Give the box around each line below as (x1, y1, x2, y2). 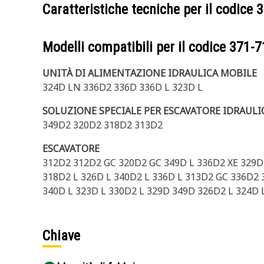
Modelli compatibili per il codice (42, 39, 229, 55)
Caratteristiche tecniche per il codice (42, 1, 256, 18)
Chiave (42, 227, 80, 244)
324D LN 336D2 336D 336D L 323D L (42, 81, 203, 94)
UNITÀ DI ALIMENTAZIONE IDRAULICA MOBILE (42, 67, 257, 80)
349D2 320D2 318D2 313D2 (42, 118, 163, 131)
